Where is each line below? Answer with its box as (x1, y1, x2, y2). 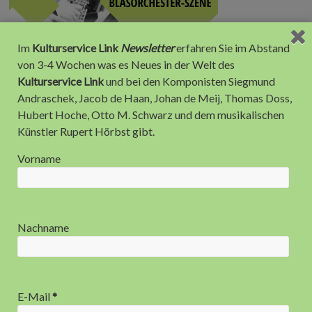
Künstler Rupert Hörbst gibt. (17, 125, 155, 139)
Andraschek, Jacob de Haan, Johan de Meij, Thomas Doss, (17, 91, 292, 105)
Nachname (17, 221, 69, 235)
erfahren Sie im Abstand (174, 41, 290, 55)
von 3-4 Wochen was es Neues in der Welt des (17, 58, 235, 72)
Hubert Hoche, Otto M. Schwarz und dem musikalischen (17, 108, 284, 122)
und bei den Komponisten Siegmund (104, 75, 275, 88)
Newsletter (120, 41, 174, 55)
